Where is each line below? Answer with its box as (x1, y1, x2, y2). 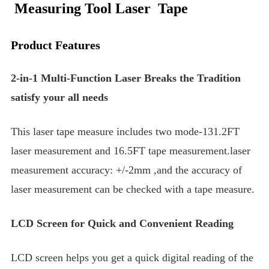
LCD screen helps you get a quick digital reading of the (11, 252, 254, 264)
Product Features (11, 38, 101, 52)
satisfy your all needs (11, 91, 109, 104)
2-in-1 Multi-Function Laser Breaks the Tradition (11, 72, 241, 85)
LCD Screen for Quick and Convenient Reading (11, 217, 234, 230)
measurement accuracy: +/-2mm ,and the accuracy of (11, 164, 243, 177)
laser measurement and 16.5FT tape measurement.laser (11, 145, 251, 157)
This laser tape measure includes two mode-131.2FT (11, 125, 240, 138)
